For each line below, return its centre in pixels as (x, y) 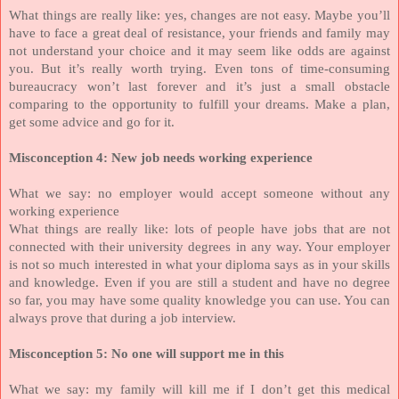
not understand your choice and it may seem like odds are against (199, 50)
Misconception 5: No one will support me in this (147, 353)
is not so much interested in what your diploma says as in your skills (199, 264)
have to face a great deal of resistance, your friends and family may (199, 33)
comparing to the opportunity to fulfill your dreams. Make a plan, (199, 104)
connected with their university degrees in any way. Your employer (199, 246)
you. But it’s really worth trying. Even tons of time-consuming (199, 68)
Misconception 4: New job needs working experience (161, 157)
